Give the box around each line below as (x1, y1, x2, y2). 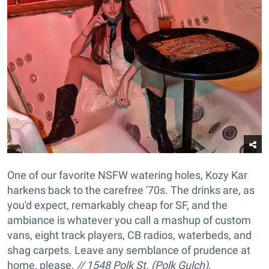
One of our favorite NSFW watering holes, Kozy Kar (7, 168, 247, 181)
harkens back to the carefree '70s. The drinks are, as (7, 183, 255, 196)
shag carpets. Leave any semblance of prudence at (7, 243, 250, 256)
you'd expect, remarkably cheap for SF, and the (7, 198, 228, 211)
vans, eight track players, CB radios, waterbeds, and (7, 228, 252, 241)
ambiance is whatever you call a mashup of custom (7, 213, 251, 226)
